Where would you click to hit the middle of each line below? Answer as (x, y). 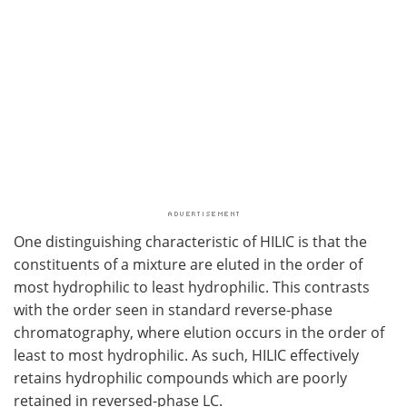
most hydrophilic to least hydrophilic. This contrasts (192, 286)
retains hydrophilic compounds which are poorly (180, 377)
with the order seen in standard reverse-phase (173, 309)
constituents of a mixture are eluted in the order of (188, 263)
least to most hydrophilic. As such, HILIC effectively (186, 354)
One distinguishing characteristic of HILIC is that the (190, 241)
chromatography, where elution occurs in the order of (199, 332)
